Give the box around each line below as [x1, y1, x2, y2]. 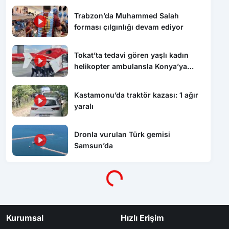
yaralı [74, 101, 94, 110]
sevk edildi [74, 73, 112, 82]
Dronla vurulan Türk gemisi [74, 130, 171, 139]
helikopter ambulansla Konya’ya [74, 62, 188, 71]
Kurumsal [6, 213, 43, 223]
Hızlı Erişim [121, 213, 164, 223]
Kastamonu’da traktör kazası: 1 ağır [74, 90, 199, 99]
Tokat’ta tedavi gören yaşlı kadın [74, 51, 189, 60]
